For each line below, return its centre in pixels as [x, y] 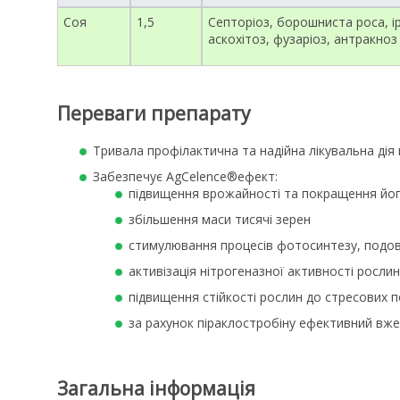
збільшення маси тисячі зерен [220, 219]
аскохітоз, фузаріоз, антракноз [303, 39]
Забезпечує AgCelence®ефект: [185, 176]
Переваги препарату [154, 114]
